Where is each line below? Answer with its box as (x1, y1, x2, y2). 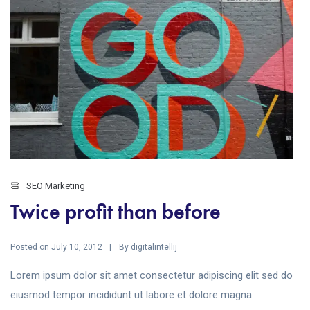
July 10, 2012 (51, 242, 102, 253)
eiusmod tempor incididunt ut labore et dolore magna (10, 289, 252, 302)
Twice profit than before (10, 199, 221, 226)
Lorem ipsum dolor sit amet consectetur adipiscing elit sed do (10, 269, 293, 282)
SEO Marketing (26, 181, 85, 192)
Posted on (10, 242, 51, 253)
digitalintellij (131, 242, 177, 253)
